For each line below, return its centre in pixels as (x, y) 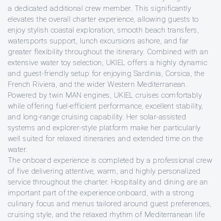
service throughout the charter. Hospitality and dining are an (108, 182)
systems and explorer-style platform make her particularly (104, 128)
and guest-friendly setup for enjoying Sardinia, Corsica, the (106, 74)
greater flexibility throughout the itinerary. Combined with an (108, 52)
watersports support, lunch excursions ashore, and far (98, 41)
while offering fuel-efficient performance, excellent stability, (106, 106)
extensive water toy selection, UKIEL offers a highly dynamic (108, 63)
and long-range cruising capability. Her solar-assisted (97, 117)
